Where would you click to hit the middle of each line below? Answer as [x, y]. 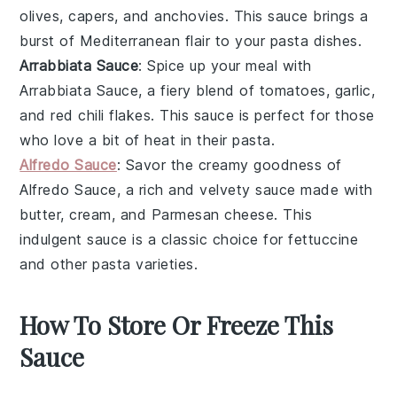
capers [92, 16]
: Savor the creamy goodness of [229, 164]
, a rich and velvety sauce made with [245, 189]
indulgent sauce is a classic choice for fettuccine [189, 239]
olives [40, 16]
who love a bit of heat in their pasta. [148, 140]
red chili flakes [101, 115]
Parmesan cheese [213, 214]
